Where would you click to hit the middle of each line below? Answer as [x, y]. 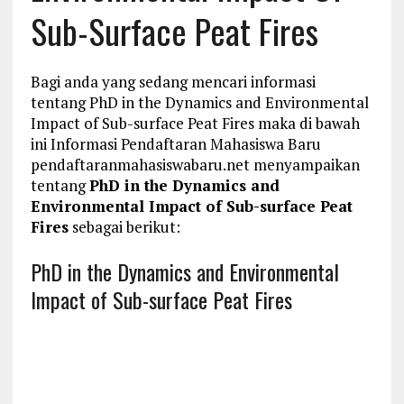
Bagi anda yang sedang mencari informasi [173, 82]
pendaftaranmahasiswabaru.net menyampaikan [195, 165]
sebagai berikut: [124, 227]
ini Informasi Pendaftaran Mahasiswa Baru [175, 144]
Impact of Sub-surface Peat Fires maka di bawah [195, 124]
